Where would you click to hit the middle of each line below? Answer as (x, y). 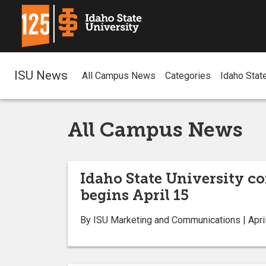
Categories (188, 76)
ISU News (41, 75)
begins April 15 (134, 195)
